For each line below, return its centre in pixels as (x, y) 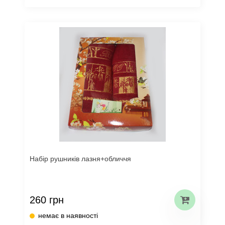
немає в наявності (68, 215)
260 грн (47, 200)
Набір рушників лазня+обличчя (80, 159)
